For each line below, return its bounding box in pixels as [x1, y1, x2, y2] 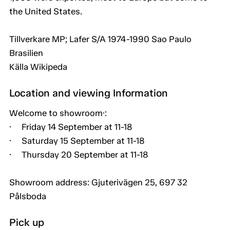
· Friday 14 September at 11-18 [9, 122, 132, 132]
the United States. [9, 6, 82, 17]
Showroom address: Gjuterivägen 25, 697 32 [9, 177, 187, 188]
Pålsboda [9, 191, 46, 202]
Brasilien [9, 48, 43, 59]
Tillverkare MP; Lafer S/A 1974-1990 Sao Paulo [9, 34, 191, 45]
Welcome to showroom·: [9, 108, 107, 119]
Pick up [9, 216, 44, 229]
